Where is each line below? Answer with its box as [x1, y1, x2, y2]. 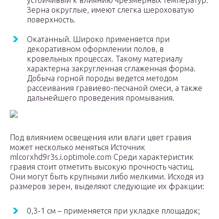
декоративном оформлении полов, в [27, 44, 164, 54]
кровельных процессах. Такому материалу [27, 54, 183, 64]
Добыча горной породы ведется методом [27, 74, 178, 83]
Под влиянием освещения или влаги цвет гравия [10, 133, 191, 142]
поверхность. [27, 15, 75, 24]
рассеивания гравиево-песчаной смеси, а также [27, 84, 202, 93]
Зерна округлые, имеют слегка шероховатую [27, 5, 194, 15]
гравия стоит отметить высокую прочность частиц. [10, 162, 194, 172]
